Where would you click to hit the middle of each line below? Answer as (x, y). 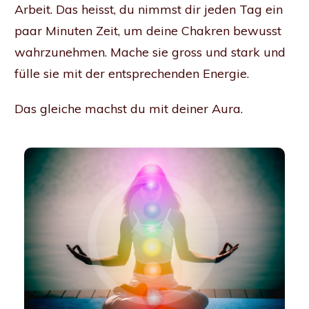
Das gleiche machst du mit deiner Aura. (129, 109)
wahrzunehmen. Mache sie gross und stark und (150, 52)
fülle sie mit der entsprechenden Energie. (132, 74)
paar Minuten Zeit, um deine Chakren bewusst (148, 31)
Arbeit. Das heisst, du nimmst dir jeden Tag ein (149, 10)
